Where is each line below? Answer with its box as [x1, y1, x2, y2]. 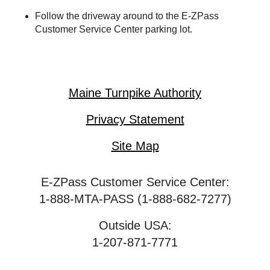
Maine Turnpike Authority [69, 86, 201, 99]
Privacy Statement [86, 113, 184, 126]
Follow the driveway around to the [35, 10, 182, 21]
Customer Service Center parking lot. [35, 24, 193, 34]
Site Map [111, 139, 159, 152]
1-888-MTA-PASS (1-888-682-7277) [39, 192, 231, 206]
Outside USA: [98, 219, 172, 232]
